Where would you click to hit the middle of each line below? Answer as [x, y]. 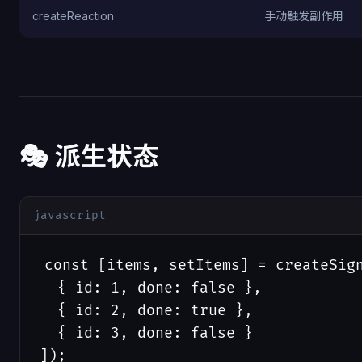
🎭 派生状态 [89, 156]
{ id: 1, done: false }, [151, 288]
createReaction [73, 16]
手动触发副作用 [304, 16]
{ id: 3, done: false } [146, 333]
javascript [69, 215]
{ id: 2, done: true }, [146, 311]
